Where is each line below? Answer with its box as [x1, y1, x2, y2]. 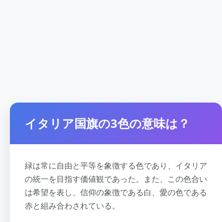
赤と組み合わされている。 [25, 200, 120, 211]
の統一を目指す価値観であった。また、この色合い [25, 173, 207, 184]
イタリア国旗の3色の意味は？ [25, 115, 190, 131]
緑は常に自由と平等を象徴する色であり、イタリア [25, 160, 207, 171]
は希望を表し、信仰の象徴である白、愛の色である [25, 187, 207, 198]
